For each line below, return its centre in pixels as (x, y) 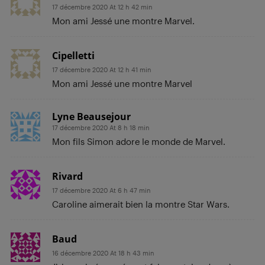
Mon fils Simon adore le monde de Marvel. (139, 141)
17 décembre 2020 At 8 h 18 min (101, 127)
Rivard (67, 176)
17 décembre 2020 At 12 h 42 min (102, 7)
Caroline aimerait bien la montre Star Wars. (141, 204)
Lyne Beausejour (91, 116)
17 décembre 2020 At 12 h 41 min (102, 69)
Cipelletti (73, 55)
